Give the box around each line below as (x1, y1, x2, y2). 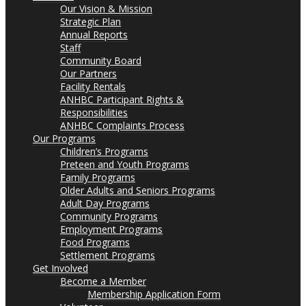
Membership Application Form (87, 288, 221, 301)
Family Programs (60, 171, 135, 184)
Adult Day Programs (60, 197, 150, 210)
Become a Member (60, 275, 146, 288)
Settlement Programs (60, 249, 155, 262)
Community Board (60, 54, 141, 67)
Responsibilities (60, 106, 128, 119)
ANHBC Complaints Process (60, 119, 184, 132)
